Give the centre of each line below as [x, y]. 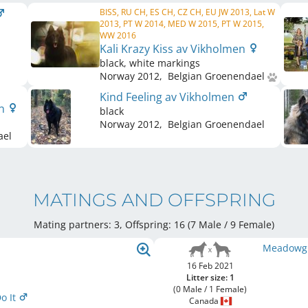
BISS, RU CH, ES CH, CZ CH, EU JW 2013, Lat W [187, 12]
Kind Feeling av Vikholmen [168, 97]
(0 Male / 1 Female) [210, 289]
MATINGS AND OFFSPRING [154, 200]
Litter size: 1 [210, 277]
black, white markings [150, 63]
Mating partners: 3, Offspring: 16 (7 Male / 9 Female [153, 224]
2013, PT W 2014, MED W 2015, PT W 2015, [182, 24]
